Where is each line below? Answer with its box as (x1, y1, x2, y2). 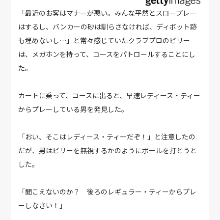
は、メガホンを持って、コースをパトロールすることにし (18, 49, 196, 59)
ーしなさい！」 (18, 200, 67, 211)
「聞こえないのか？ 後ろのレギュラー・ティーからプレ (18, 187, 197, 197)
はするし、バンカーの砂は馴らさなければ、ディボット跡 (18, 22, 197, 32)
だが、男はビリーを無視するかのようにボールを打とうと (18, 145, 197, 156)
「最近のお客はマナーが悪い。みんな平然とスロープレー (18, 8, 197, 18)
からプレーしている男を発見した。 (18, 104, 129, 114)
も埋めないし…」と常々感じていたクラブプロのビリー (18, 35, 191, 46)
